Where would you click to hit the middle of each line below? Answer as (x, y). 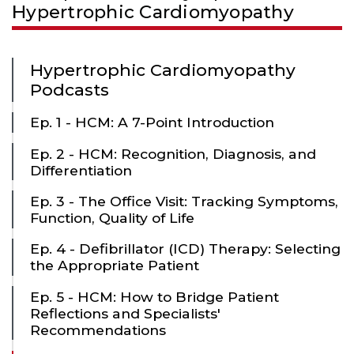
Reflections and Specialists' (125, 313)
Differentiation (81, 170)
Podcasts (70, 89)
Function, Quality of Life (112, 218)
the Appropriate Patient (115, 265)
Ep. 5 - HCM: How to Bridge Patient (154, 296)
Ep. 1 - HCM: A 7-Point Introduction (152, 122)
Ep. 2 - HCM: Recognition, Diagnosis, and (173, 153)
